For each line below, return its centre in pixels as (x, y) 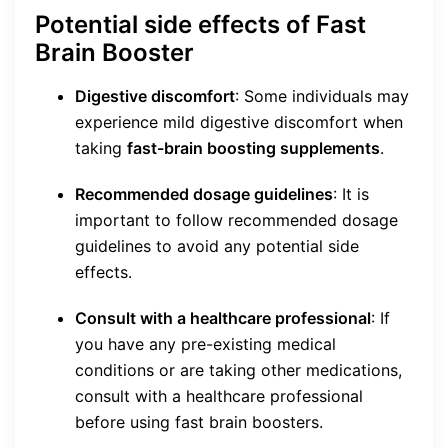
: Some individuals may (322, 96)
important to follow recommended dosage (236, 220)
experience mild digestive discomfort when (239, 122)
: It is (351, 194)
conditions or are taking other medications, (238, 370)
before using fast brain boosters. (199, 422)
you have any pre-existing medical (205, 344)
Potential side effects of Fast (200, 25)
